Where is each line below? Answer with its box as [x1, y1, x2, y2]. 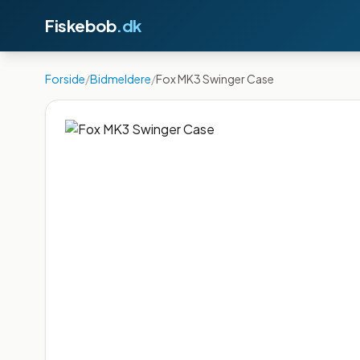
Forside [45, 72, 85, 86]
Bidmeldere [90, 72, 151, 86]
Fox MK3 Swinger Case [156, 72, 274, 86]
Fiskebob [45, 15, 117, 35]
